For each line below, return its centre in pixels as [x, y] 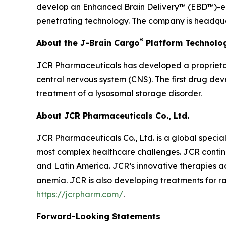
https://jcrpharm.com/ [80, 194]
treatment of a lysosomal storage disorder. [119, 94]
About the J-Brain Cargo [88, 43]
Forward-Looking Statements [98, 217]
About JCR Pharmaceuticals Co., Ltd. [113, 116]
